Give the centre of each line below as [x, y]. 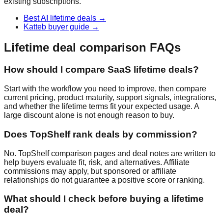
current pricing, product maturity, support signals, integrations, [110, 98]
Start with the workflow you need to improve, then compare [105, 89]
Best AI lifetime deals [60, 18]
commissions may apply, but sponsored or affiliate [90, 171]
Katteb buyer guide [56, 27]
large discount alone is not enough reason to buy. [89, 115]
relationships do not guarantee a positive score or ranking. [104, 180]
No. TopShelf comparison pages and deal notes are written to [110, 153]
